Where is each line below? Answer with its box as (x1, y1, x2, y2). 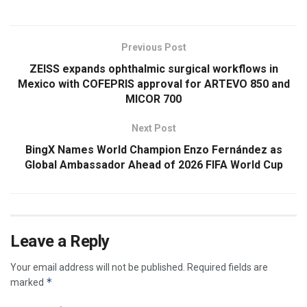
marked (10, 276, 46, 288)
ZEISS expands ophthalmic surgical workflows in (29, 62, 278, 75)
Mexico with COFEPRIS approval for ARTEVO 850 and (17, 77, 290, 90)
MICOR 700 (125, 92, 182, 106)
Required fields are (187, 261, 268, 273)
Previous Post (121, 41, 186, 53)
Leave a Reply (10, 231, 110, 251)
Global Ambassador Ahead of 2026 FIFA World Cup (24, 158, 283, 171)
